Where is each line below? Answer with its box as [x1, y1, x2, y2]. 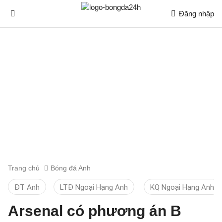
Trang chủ [8, 164, 40, 172]
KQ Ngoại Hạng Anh [150, 183, 214, 192]
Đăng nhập [179, 9, 214, 18]
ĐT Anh [14, 183, 40, 192]
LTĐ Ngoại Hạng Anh [60, 183, 128, 192]
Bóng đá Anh [51, 164, 91, 172]
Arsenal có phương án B [8, 203, 181, 219]
